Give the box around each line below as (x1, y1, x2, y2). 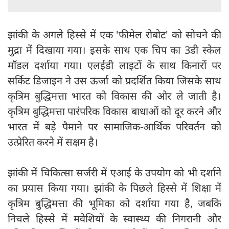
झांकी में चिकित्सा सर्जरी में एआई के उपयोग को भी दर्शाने (8, 166, 221, 180)
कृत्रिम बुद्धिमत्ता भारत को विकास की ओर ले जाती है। (8, 89, 221, 103)
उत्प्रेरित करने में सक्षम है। (8, 135, 98, 149)
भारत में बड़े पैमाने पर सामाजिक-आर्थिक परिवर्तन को (8, 120, 221, 134)
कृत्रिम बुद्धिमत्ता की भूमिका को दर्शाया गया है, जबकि (8, 196, 221, 211)
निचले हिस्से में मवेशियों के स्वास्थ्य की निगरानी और (8, 212, 221, 226)
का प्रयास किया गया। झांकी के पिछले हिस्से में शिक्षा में (8, 181, 221, 195)
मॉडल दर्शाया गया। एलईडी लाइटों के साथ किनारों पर (8, 58, 221, 73)
